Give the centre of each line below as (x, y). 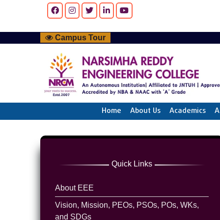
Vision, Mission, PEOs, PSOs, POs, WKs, (127, 205)
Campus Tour (80, 38)
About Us (145, 111)
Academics (187, 111)
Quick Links (132, 164)
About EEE (75, 188)
